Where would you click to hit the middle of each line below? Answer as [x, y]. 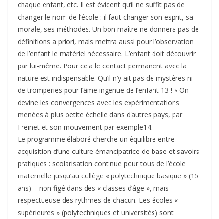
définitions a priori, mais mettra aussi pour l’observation [106, 42]
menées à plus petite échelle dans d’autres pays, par [100, 115]
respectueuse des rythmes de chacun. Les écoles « [98, 200]
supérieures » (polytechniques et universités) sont [96, 213]
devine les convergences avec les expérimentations [99, 103]
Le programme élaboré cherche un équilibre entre [96, 139]
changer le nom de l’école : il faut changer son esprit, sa [105, 17]
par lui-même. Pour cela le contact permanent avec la [102, 66]
